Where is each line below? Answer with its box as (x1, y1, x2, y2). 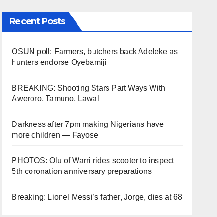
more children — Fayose (12, 131, 98, 139)
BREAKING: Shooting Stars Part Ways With (12, 84, 166, 93)
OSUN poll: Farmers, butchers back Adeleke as (12, 47, 178, 56)
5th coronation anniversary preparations (12, 167, 152, 176)
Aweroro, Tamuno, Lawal (12, 94, 99, 103)
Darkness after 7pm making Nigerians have (12, 120, 164, 129)
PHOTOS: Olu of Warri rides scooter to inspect (12, 156, 174, 165)
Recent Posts (9, 16, 65, 27)
